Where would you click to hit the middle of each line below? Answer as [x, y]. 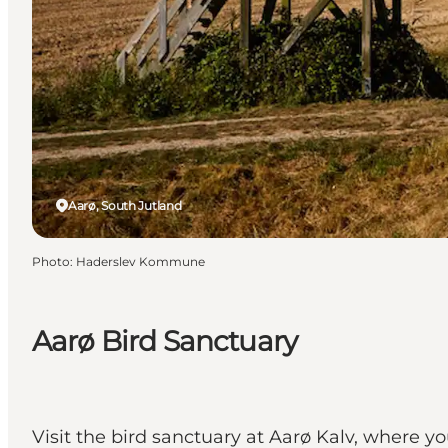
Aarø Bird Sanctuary [165, 340]
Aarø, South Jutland [125, 205]
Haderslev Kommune [140, 261]
